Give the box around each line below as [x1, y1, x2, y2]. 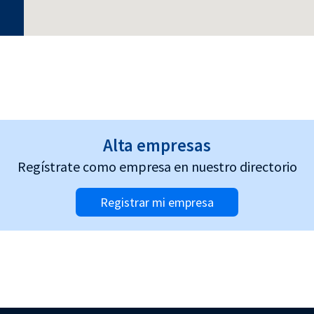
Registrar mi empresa [100, 193, 214, 210]
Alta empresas [103, 134, 211, 157]
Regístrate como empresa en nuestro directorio [17, 158, 297, 176]
